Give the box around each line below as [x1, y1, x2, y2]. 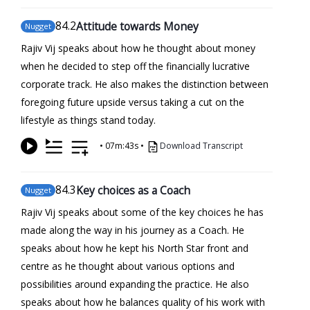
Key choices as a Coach [76, 182, 190, 198]
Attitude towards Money [76, 18, 199, 34]
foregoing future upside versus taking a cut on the [21, 95, 244, 109]
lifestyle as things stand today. [21, 113, 156, 127]
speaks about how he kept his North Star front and [21, 241, 248, 255]
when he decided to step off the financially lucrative [21, 59, 250, 73]
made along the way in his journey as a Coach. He [21, 223, 244, 237]
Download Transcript [160, 140, 243, 152]
